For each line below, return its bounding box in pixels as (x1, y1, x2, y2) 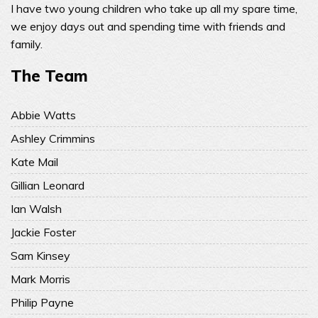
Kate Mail (11, 155, 58, 169)
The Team (11, 65, 88, 86)
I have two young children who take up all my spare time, (11, 1, 297, 16)
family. (11, 37, 43, 51)
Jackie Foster (11, 225, 76, 239)
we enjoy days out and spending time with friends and (11, 19, 285, 33)
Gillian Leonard (11, 178, 84, 192)
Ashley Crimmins (11, 131, 95, 146)
